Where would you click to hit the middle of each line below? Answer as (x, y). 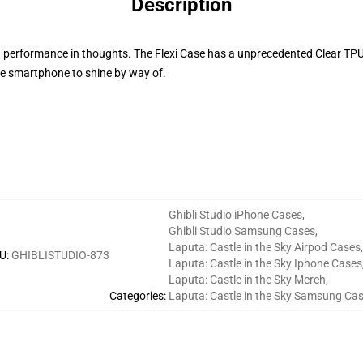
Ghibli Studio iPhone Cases (235, 215)
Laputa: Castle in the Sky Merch (247, 280)
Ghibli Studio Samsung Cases (242, 231)
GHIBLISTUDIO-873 (60, 255)
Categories (137, 296)
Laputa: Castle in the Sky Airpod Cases (265, 247)
